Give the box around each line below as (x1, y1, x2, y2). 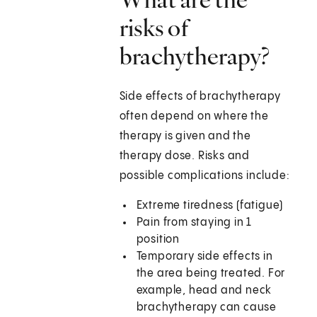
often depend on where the (119, 110, 269, 123)
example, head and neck (136, 284, 272, 297)
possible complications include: (119, 170, 290, 183)
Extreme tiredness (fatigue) (136, 200, 284, 212)
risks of (119, 13, 190, 43)
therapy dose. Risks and (119, 150, 250, 163)
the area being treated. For (136, 267, 286, 280)
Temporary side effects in (136, 250, 273, 263)
